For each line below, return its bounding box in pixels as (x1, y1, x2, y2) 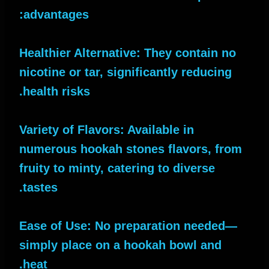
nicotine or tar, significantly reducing (19, 65, 232, 79)
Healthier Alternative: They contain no (19, 46, 236, 59)
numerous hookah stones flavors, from (19, 142, 242, 156)
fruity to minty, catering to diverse (19, 161, 215, 175)
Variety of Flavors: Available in (19, 122, 194, 136)
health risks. (23, 84, 90, 98)
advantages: (23, 7, 89, 21)
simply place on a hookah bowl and (19, 238, 222, 252)
